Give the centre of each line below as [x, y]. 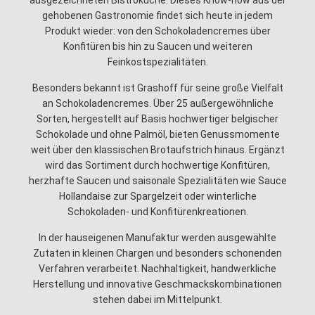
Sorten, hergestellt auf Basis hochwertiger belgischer [157, 119]
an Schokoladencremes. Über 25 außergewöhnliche [157, 103]
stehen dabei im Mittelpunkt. [157, 300]
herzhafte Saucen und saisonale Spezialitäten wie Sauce [157, 181]
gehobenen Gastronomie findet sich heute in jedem [157, 15]
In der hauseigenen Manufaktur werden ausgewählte [157, 238]
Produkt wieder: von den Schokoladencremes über [157, 31]
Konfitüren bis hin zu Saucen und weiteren [157, 46]
